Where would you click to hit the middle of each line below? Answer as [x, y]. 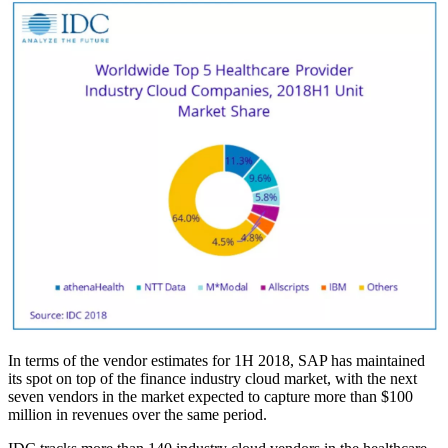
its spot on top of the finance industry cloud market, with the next [212, 378]
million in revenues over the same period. [137, 414]
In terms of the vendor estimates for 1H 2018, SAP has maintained [216, 360]
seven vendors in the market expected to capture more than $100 [210, 396]
